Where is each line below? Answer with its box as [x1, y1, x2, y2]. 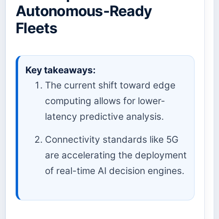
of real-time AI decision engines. [45, 165, 184, 176]
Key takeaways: [25, 64, 96, 76]
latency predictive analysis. [45, 110, 164, 122]
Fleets [16, 19, 58, 37]
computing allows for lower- [45, 95, 165, 107]
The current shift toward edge [45, 79, 175, 91]
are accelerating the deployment [45, 149, 187, 161]
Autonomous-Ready [16, 2, 152, 20]
